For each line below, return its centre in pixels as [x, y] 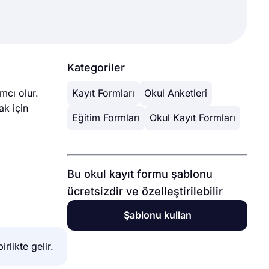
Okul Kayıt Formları [192, 118]
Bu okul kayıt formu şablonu [140, 174]
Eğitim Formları [106, 118]
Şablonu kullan [157, 215]
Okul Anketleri [176, 93]
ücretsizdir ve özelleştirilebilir [145, 191]
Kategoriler [96, 68]
